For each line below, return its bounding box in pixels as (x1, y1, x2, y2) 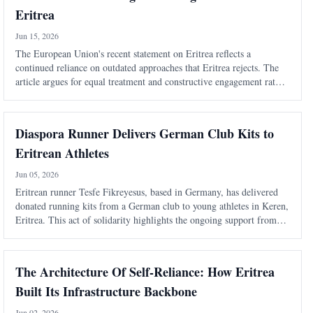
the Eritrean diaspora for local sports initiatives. (15, 227, 204, 241)
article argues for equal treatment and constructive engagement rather (15, 75, 289, 89)
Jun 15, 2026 (15, 30, 59, 42)
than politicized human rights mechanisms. (15, 89, 184, 103)
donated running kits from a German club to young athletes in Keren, (15, 199, 289, 213)
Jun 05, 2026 (15, 168, 59, 180)
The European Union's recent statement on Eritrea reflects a (15, 47, 252, 61)
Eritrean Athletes (15, 144, 110, 163)
